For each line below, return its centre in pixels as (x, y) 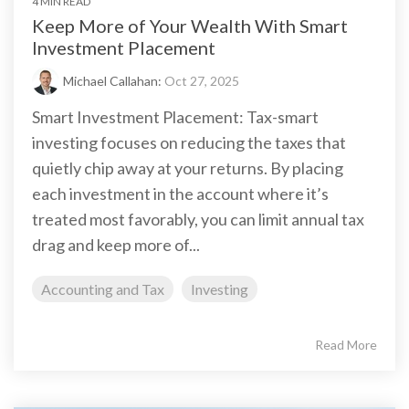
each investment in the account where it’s (180, 194)
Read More (346, 345)
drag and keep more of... (116, 245)
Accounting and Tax (103, 289)
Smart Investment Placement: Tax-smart (175, 117)
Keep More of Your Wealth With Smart (190, 26)
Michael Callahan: (114, 81)
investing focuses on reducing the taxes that (189, 142)
